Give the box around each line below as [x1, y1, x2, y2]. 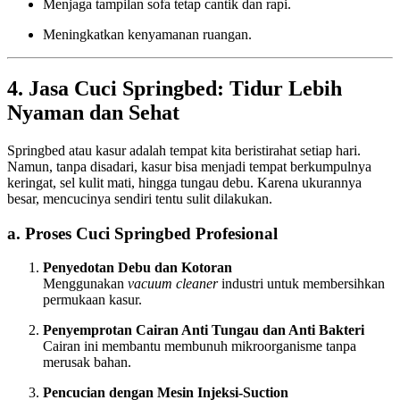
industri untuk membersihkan [218, 276, 385, 292]
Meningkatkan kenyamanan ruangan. [43, 27, 252, 43]
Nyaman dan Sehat [7, 101, 179, 125]
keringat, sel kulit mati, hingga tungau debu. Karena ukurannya [7, 175, 362, 191]
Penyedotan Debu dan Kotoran [43, 260, 232, 276]
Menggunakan [43, 276, 128, 292]
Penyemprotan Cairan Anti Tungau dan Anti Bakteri [43, 322, 364, 338]
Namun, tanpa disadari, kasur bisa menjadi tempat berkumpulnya [7, 159, 371, 175]
